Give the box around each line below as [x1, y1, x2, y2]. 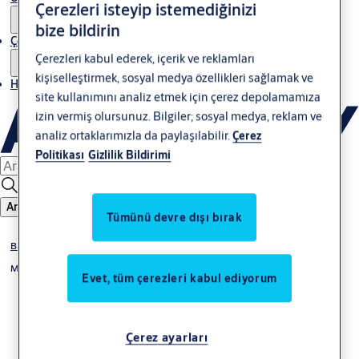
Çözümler [10, 33, 58, 48]
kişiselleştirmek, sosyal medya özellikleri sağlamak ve [35, 70, 314, 86]
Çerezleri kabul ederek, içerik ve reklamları [35, 50, 256, 67]
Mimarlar [10, 262, 47, 275]
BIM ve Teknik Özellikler [10, 240, 110, 252]
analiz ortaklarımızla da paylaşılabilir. [35, 127, 233, 143]
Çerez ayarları [125, 329, 208, 345]
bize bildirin [35, 19, 121, 42]
